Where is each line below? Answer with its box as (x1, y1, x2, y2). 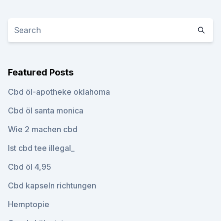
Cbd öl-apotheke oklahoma (8, 87, 110, 97)
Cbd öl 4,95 (8, 162, 51, 172)
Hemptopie (8, 199, 49, 209)
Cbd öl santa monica (8, 106, 83, 115)
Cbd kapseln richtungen (8, 181, 96, 190)
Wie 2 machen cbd (8, 124, 77, 134)
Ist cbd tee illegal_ (8, 143, 74, 153)
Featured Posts (8, 67, 74, 77)
